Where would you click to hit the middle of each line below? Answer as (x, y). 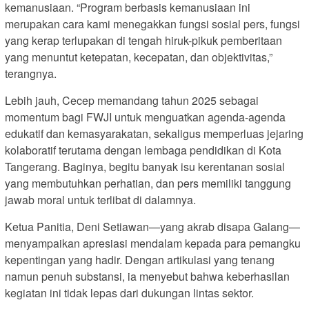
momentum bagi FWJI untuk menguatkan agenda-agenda (145, 117)
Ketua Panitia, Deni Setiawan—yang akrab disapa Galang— (152, 227)
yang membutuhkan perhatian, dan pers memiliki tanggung (148, 183)
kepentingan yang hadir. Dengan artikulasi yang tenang (140, 260)
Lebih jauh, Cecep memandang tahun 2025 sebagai (132, 101)
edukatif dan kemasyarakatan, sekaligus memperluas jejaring (154, 134)
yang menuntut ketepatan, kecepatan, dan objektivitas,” (139, 57)
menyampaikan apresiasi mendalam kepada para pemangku (153, 243)
